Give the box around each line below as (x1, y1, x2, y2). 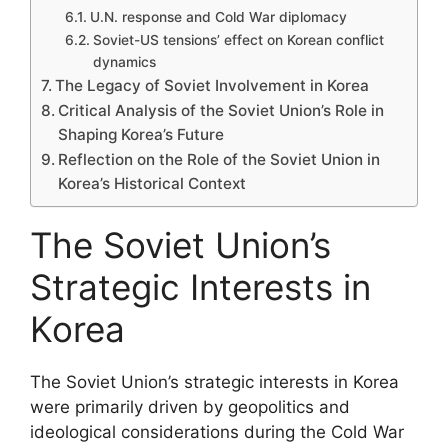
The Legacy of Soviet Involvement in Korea (55, 75, 370, 95)
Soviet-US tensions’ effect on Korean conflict (92, 31, 384, 48)
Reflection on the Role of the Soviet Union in (58, 149, 381, 169)
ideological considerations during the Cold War (30, 421, 404, 442)
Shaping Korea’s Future (58, 124, 225, 144)
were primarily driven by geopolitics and (30, 396, 350, 417)
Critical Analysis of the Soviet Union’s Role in (58, 100, 385, 120)
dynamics (92, 53, 156, 70)
